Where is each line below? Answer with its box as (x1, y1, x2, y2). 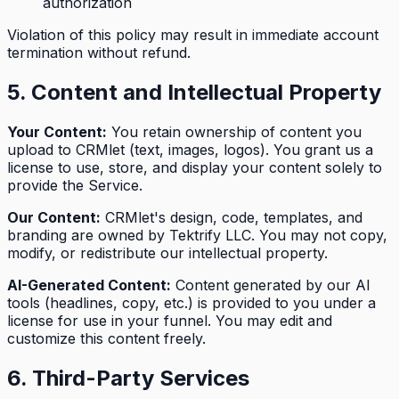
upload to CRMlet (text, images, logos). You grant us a (7, 140, 373, 159)
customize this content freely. (7, 329, 206, 347)
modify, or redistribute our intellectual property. (7, 243, 328, 262)
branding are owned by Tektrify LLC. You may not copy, (7, 225, 387, 244)
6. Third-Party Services (7, 364, 249, 391)
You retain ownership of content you (107, 122, 362, 141)
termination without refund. (7, 44, 191, 62)
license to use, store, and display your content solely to (7, 158, 382, 176)
